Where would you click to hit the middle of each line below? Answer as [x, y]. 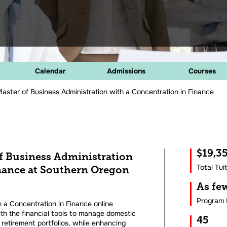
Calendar [50, 71]
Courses [202, 71]
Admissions [126, 71]
